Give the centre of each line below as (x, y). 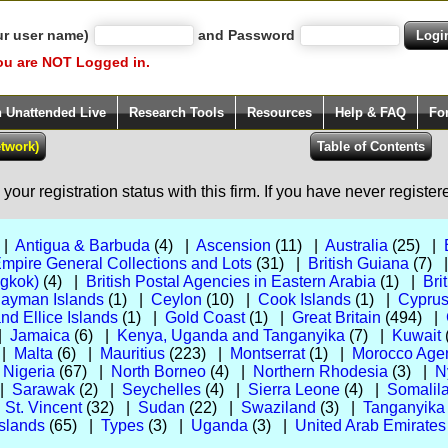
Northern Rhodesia (320, 371)
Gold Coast (204, 317)
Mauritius (132, 353)
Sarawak (43, 389)
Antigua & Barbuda (82, 245)
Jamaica (39, 335)
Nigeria (28, 371)
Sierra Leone (293, 389)
